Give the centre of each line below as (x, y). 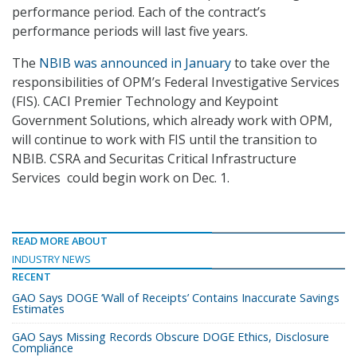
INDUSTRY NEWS (51, 259)
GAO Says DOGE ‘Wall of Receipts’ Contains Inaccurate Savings (176, 298)
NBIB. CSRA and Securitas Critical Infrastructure (154, 159)
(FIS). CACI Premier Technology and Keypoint (145, 102)
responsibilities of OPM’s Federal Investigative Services (176, 82)
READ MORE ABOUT (60, 241)
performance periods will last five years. (130, 31)
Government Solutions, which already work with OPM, (172, 121)
